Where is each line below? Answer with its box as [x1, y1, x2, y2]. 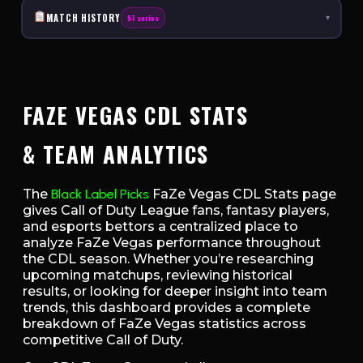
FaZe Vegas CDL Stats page [149, 186, 336, 202]
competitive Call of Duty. [23, 331, 183, 348]
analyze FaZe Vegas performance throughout [23, 234, 321, 250]
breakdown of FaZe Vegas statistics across [23, 315, 306, 331]
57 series [126, 12, 159, 24]
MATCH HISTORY [46, 11, 121, 25]
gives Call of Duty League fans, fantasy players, [23, 202, 329, 218]
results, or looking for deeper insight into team [23, 283, 327, 299]
